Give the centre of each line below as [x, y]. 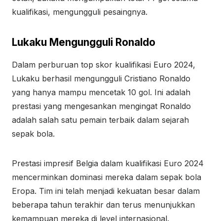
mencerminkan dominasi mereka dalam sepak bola [107, 177]
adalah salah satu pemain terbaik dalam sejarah [100, 120]
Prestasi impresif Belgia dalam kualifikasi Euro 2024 [108, 163]
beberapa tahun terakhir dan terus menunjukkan [103, 205]
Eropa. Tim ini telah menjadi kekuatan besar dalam [106, 191]
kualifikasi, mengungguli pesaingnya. [80, 12]
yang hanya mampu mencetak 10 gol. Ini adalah [101, 92]
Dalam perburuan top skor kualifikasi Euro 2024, [104, 65]
